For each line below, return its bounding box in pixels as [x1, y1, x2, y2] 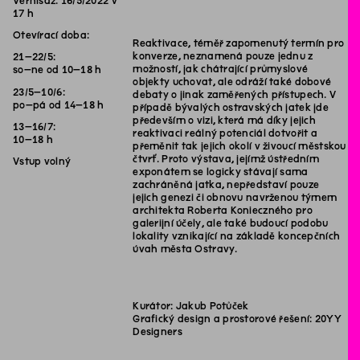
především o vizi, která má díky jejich [133, 114, 316, 126]
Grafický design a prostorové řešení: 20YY [133, 313, 342, 325]
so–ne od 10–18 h [13, 64, 102, 76]
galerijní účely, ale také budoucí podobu [133, 217, 329, 229]
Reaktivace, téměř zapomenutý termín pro [133, 37, 345, 49]
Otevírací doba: [13, 30, 90, 42]
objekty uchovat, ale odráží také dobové [133, 76, 332, 88]
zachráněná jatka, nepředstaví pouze [133, 178, 320, 190]
